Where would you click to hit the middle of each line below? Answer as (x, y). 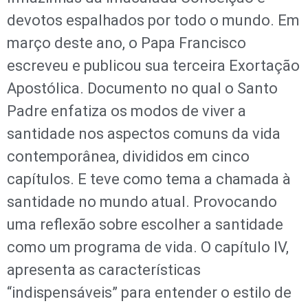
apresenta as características (104, 269)
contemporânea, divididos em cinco (128, 156)
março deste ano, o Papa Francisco (126, 43)
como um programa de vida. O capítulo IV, (148, 247)
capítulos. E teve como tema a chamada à (149, 179)
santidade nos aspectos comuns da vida (144, 133)
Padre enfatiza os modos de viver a (126, 111)
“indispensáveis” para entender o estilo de (149, 292)
